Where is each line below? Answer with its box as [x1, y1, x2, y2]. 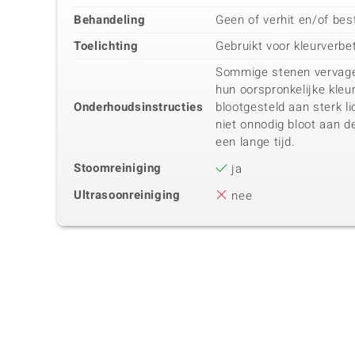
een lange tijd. [216, 133, 296, 151]
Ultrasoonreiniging [74, 186, 181, 204]
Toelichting [74, 37, 139, 55]
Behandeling [74, 11, 146, 29]
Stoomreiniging [74, 159, 162, 177]
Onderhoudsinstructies [74, 98, 204, 116]
